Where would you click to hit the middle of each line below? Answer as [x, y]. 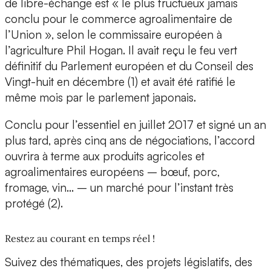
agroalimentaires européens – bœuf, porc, [112, 172]
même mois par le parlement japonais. [100, 98]
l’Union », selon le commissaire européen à [113, 35]
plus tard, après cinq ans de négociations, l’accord [130, 141]
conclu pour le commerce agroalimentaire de [119, 19]
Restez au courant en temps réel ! [80, 239]
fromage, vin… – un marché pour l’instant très [119, 188]
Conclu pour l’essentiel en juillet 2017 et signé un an [135, 125]
